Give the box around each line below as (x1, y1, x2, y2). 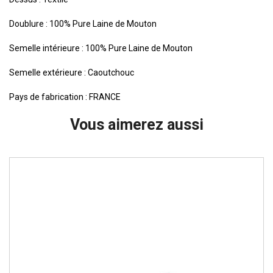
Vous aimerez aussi (69, 116, 204, 134)
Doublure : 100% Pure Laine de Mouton (9, 19, 157, 29)
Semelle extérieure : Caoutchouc (9, 68, 134, 78)
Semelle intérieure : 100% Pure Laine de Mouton (9, 43, 193, 54)
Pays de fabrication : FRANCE (9, 92, 121, 102)
